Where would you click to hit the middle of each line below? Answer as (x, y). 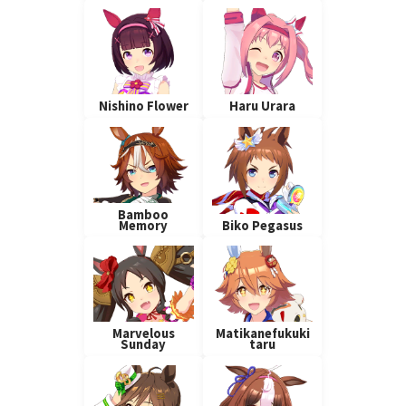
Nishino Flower (143, 106)
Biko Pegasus (263, 225)
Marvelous (143, 333)
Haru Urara (263, 106)
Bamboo (144, 214)
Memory (144, 225)
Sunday (144, 344)
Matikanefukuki (262, 333)
